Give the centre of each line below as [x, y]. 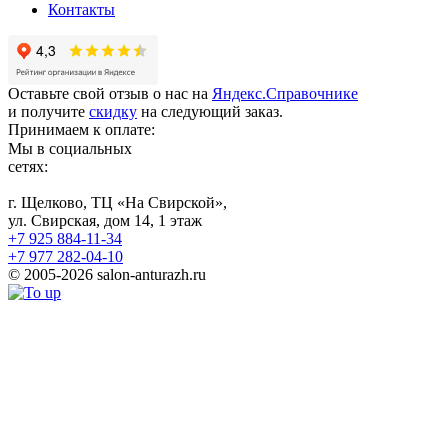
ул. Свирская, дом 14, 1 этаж [105, 220]
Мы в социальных [70, 148]
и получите [48, 111]
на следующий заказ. [210, 111]
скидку [113, 111]
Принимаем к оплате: [81, 129]
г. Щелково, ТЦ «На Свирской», [117, 202]
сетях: [28, 166]
